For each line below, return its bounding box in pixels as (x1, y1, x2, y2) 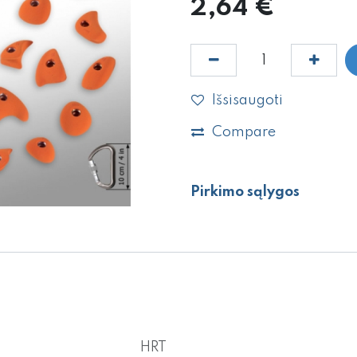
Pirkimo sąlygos (190, 184, 300, 199)
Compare (212, 125, 276, 140)
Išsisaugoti (212, 92, 283, 108)
